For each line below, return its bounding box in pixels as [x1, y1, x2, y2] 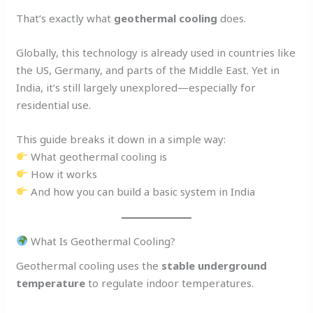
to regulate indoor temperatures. [85, 276, 254, 291]
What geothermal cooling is [28, 149, 168, 163]
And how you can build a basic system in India [28, 184, 256, 198]
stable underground [161, 259, 268, 273]
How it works [28, 166, 98, 181]
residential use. [16, 97, 92, 112]
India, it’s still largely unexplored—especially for [16, 80, 256, 94]
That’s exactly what [16, 10, 115, 25]
